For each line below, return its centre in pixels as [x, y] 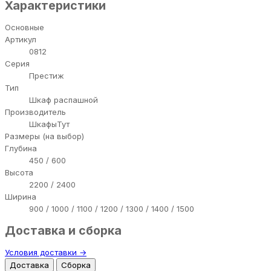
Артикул [21, 39]
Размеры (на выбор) [44, 136]
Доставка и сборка [63, 230]
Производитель [35, 112]
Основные [24, 27]
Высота [19, 172]
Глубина [21, 148]
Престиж [47, 75]
